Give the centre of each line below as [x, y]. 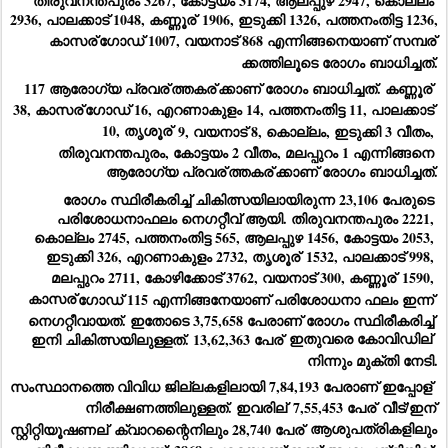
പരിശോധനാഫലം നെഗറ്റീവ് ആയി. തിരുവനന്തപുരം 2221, [245, 218]
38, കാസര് [48, 109]
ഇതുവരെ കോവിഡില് [358, 339]
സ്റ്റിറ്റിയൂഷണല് [59, 429]
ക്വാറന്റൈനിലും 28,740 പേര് [207, 429]
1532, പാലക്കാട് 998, [368, 256]
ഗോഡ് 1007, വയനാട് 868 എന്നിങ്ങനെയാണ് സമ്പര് [267, 41]
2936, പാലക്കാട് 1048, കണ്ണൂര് [103, 20]
